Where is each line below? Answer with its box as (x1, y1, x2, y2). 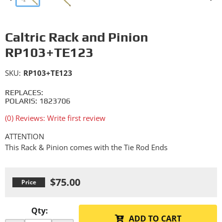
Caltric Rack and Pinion (5, 29, 148, 45)
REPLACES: (5, 88, 43, 97)
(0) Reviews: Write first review (5, 113, 106, 123)
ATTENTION (5, 131, 44, 141)
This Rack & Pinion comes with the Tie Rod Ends (5, 142, 167, 152)
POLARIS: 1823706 (5, 96, 70, 106)
